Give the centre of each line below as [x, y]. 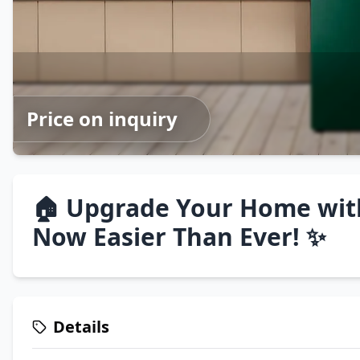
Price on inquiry [102, 119]
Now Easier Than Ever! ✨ [179, 237]
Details [81, 327]
